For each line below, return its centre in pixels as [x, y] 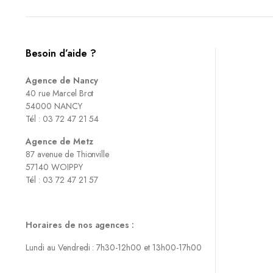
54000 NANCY [54, 106]
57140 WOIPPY [54, 167]
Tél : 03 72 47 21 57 [62, 180]
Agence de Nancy [62, 80]
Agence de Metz [59, 141]
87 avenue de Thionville [68, 154]
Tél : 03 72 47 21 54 [62, 119]
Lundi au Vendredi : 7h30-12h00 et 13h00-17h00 [114, 247]
